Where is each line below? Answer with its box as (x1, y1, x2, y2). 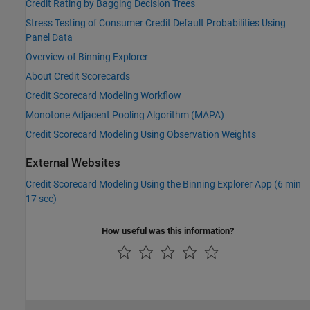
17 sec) (26, 193, 57, 205)
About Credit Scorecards (26, 71, 130, 82)
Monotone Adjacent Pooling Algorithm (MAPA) (26, 109, 224, 120)
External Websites (26, 156, 120, 170)
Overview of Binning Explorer (26, 51, 148, 62)
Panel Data (26, 32, 73, 43)
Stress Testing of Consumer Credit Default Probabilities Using (26, 17, 286, 28)
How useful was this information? (102, 226, 234, 237)
